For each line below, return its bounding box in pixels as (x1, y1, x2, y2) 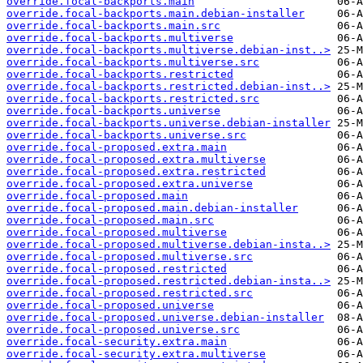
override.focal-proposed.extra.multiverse (6, 153, 266, 166)
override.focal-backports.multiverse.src (6, 56, 259, 69)
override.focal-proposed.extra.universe (6, 177, 253, 190)
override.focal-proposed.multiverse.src (6, 250, 253, 263)
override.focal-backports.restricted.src (6, 92, 259, 105)
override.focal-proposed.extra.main (6, 141, 227, 154)
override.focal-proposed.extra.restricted (6, 165, 266, 178)
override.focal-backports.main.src (6, 19, 220, 32)
